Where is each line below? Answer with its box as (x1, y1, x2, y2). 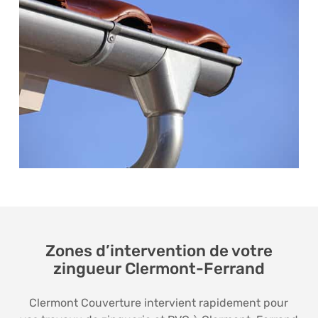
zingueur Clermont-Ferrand (53, 258, 265, 278)
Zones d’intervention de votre (45, 241, 273, 261)
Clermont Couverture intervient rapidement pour (29, 295, 289, 309)
